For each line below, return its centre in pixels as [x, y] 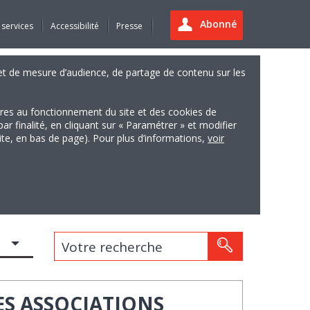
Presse [129, 26]
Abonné [218, 24]
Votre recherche [80, 241]
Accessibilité [74, 26]
